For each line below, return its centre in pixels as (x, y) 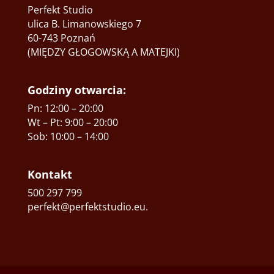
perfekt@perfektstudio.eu (86, 207)
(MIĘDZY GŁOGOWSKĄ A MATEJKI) (103, 52)
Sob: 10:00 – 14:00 (68, 137)
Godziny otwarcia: (76, 90)
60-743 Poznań (61, 38)
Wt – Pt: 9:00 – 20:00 (72, 123)
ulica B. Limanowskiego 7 (84, 24)
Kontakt (50, 175)
